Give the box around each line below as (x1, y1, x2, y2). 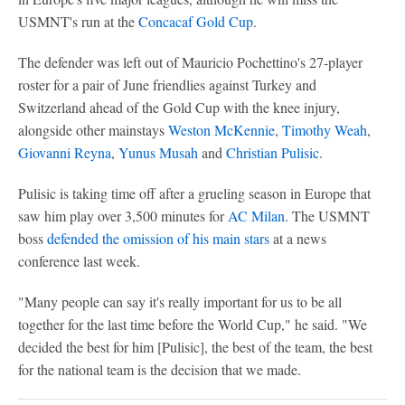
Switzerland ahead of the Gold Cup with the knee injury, (18, 98, 340, 117)
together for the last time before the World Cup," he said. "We (18, 315, 367, 334)
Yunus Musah (118, 143, 198, 162)
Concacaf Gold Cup (138, 12, 253, 31)
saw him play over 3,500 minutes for (18, 206, 228, 225)
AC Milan (228, 206, 285, 225)
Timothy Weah (282, 120, 367, 139)
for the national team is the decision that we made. (18, 360, 301, 379)
